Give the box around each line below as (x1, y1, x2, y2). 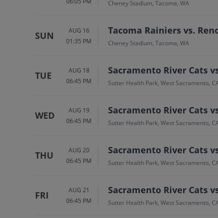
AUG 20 (68, 145, 90, 154)
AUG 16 (68, 26, 90, 35)
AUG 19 (68, 106, 90, 114)
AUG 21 (68, 185, 90, 194)
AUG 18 (68, 66, 90, 74)
